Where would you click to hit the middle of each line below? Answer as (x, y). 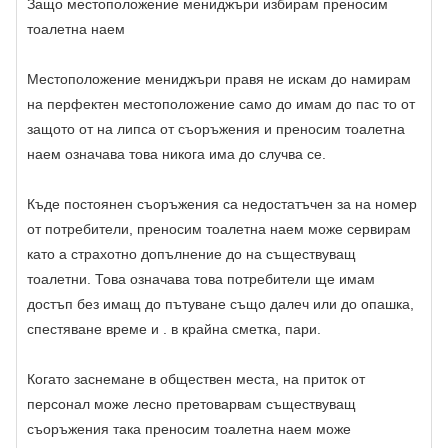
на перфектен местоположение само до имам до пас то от (221, 104)
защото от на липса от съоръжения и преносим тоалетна (216, 129)
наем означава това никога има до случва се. (176, 154)
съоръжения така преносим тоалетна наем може (189, 429)
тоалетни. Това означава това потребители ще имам (201, 279)
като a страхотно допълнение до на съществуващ (191, 254)
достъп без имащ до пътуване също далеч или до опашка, (220, 304)
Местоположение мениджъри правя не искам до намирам (219, 79)
